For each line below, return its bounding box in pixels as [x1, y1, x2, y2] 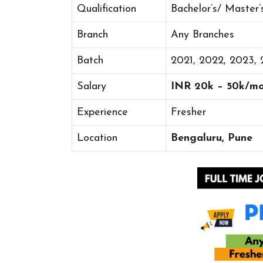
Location [77, 132, 117, 144]
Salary [77, 80, 106, 92]
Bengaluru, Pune [171, 132, 252, 144]
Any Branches [171, 29, 234, 41]
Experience [77, 106, 128, 118]
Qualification [77, 3, 136, 15]
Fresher [171, 106, 206, 118]
